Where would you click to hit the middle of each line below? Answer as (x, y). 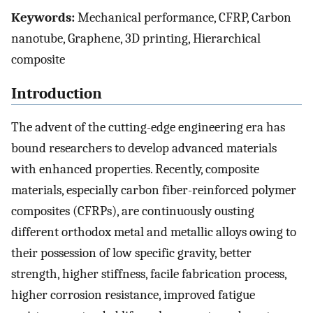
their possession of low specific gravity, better (131, 253)
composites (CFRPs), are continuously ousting (133, 211)
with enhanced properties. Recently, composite (135, 169)
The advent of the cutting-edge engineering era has (148, 128)
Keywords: (43, 17)
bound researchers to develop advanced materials (144, 148)
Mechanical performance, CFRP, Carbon (183, 17)
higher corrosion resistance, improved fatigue (133, 295)
